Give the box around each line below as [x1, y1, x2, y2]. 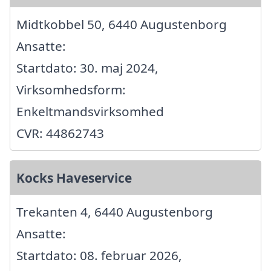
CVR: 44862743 [16, 125, 104, 142]
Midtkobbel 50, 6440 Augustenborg [16, 16, 227, 33]
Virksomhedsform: [16, 81, 126, 99]
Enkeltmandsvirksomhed [16, 103, 164, 120]
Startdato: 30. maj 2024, [16, 59, 158, 77]
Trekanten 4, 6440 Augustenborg [16, 203, 213, 221]
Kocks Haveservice [16, 169, 132, 187]
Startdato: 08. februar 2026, [16, 247, 182, 264]
